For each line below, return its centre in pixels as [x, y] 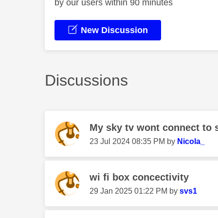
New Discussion [113, 30]
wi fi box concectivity [139, 177]
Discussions [86, 80]
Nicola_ [191, 141]
